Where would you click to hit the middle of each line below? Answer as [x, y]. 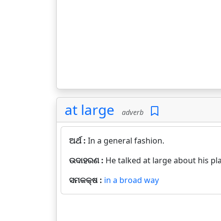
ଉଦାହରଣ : [87, 160]
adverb [131, 112]
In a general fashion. [126, 141]
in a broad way [131, 180]
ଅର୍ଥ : [78, 141]
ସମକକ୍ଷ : [87, 180]
